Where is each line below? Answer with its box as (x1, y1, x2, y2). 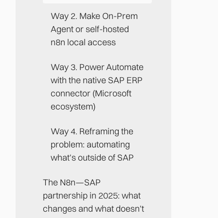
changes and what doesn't (43, 202, 144, 214)
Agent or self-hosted (51, 23, 129, 35)
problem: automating (51, 138, 130, 150)
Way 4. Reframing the (51, 125, 133, 137)
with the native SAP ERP (51, 74, 143, 86)
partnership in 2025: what (43, 189, 141, 201)
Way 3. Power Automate (51, 61, 144, 73)
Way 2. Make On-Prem (51, 10, 138, 21)
